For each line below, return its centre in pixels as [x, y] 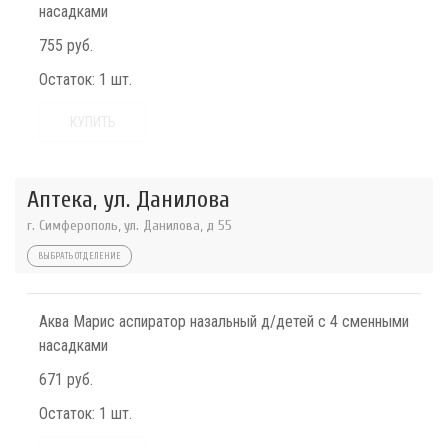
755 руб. [66, 45]
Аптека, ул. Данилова [128, 199]
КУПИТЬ [93, 122]
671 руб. [66, 379]
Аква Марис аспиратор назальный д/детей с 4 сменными [224, 321]
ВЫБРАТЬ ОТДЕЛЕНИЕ [79, 256]
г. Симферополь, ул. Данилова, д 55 [129, 225]
